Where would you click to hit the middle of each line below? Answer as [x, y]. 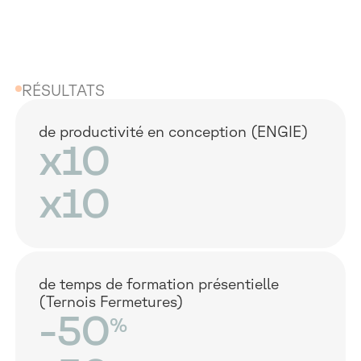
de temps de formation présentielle [158, 284]
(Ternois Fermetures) [111, 302]
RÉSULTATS [64, 91]
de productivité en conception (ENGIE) [173, 131]
